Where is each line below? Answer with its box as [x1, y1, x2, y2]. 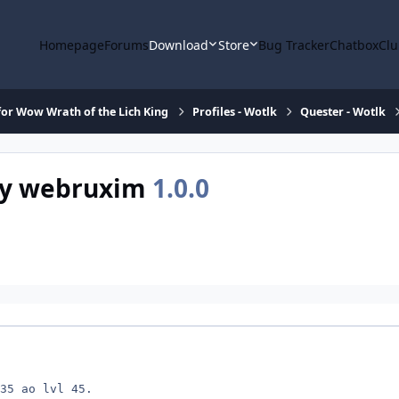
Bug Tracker [258, 36, 330, 53]
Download [149, 36, 209, 53]
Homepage [39, 36, 105, 53]
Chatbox [330, 36, 379, 53]
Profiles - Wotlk [191, 103, 277, 119]
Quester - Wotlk [299, 103, 386, 119]
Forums [104, 36, 150, 53]
